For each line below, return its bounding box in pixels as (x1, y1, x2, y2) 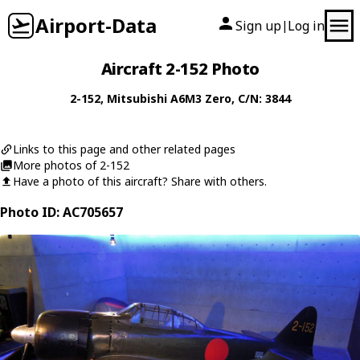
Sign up (235, 17, 281, 35)
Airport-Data (35, 12, 157, 39)
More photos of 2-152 (13, 157, 129, 173)
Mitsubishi (106, 91, 167, 106)
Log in (288, 17, 325, 35)
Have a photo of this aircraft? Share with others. (13, 174, 267, 189)
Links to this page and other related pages (13, 141, 235, 157)
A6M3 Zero (170, 91, 231, 106)
